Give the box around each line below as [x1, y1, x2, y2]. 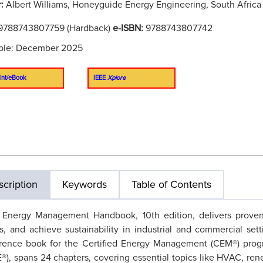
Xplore [107, 74, 126, 82]
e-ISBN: [113, 22, 146, 34]
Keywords [62, 178, 107, 191]
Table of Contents [131, 178, 211, 191]
